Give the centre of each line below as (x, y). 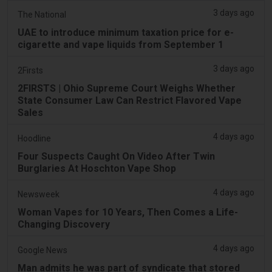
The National (42, 14)
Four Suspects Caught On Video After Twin (116, 156)
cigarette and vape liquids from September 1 (121, 44)
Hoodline (34, 138)
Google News (42, 250)
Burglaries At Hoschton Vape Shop (97, 168)
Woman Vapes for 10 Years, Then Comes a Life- (128, 212)
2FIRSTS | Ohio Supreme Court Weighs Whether (127, 88)
